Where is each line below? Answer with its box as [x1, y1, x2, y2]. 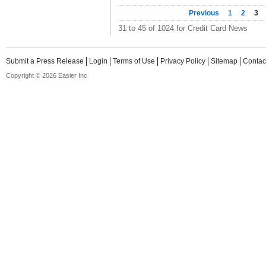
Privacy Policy [160, 57, 205, 65]
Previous [188, 9, 221, 17]
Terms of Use [113, 57, 155, 65]
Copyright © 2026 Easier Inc [6, 72, 87, 79]
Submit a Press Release [6, 57, 84, 65]
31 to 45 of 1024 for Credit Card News [118, 24, 248, 33]
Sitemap [211, 57, 237, 65]
